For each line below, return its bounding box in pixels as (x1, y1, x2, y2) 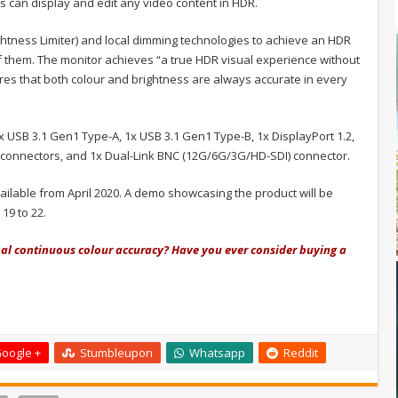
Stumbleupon (80, 345, 153, 362)
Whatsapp (189, 345, 245, 362)
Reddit (283, 345, 318, 362)
